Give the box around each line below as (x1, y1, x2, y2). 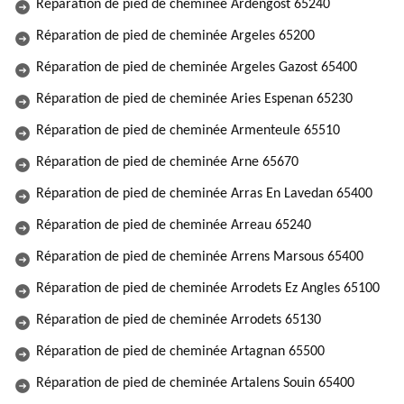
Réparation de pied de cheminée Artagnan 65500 (36, 344, 325, 359)
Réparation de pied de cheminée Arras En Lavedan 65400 (36, 187, 372, 201)
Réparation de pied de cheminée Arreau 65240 (36, 218, 311, 233)
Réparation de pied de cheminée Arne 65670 (36, 155, 298, 170)
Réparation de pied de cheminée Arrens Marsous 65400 (36, 250, 363, 264)
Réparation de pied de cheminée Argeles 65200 (36, 29, 315, 43)
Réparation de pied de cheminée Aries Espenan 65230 (36, 92, 353, 106)
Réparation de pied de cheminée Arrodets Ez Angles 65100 (36, 281, 380, 296)
